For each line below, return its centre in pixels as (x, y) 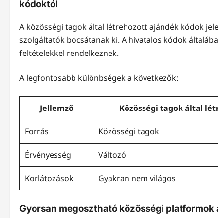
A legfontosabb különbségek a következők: (99, 78)
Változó (112, 155)
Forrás (37, 132)
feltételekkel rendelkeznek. (69, 53)
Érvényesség (48, 155)
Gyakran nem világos (137, 178)
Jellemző (56, 108)
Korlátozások (49, 178)
